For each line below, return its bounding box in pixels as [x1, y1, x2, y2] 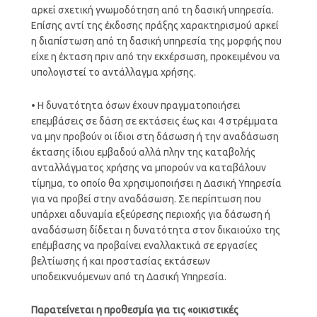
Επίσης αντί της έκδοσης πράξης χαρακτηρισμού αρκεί [30, 19, 279, 31]
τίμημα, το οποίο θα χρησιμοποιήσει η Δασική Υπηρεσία [30, 177, 282, 189]
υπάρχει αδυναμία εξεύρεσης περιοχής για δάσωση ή [30, 208, 270, 220]
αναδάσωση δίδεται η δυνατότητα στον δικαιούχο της [30, 224, 280, 236]
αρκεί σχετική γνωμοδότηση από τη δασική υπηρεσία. [30, 4, 274, 16]
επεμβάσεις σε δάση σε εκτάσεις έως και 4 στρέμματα [30, 115, 278, 127]
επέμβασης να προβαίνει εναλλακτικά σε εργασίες [30, 239, 258, 251]
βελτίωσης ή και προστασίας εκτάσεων [30, 255, 210, 267]
